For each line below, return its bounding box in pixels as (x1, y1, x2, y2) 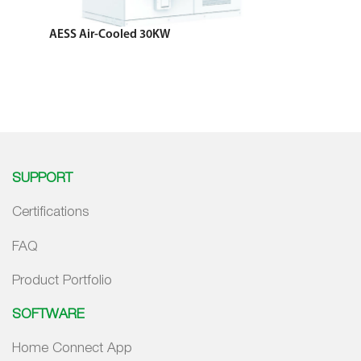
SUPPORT (12, 172, 73, 185)
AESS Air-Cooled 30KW (49, 27, 171, 41)
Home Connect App (12, 342, 132, 355)
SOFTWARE (12, 308, 85, 321)
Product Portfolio (12, 274, 112, 287)
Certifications (12, 206, 89, 219)
